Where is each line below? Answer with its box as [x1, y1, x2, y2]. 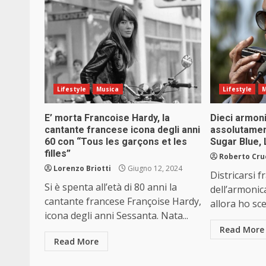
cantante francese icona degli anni [45, 124, 200, 136]
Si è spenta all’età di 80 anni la [45, 180, 177, 194]
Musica [96, 85, 119, 94]
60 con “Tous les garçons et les [45, 136, 187, 148]
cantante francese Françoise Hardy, [45, 195, 201, 208]
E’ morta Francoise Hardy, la [45, 112, 170, 124]
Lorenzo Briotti [53, 163, 111, 174]
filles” [45, 148, 71, 160]
